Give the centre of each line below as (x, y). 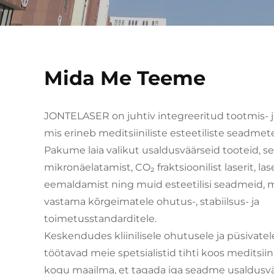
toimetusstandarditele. (100, 219)
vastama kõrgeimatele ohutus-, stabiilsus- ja (152, 202)
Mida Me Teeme (125, 78)
